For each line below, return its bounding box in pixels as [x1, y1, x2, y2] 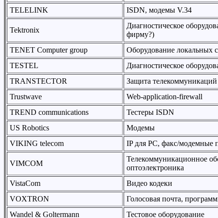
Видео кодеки [127, 179, 172, 187]
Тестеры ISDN [127, 108, 174, 116]
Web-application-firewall [127, 92, 202, 101]
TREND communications [10, 108, 89, 116]
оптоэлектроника [127, 163, 184, 172]
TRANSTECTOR [10, 77, 67, 85]
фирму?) [127, 30, 154, 38]
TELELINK [10, 6, 48, 14]
